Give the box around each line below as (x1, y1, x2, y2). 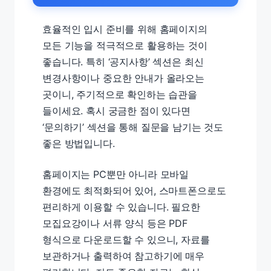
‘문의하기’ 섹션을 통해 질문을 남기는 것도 (42, 120, 224, 133)
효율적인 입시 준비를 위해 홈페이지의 (42, 22, 207, 35)
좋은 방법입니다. (42, 137, 115, 149)
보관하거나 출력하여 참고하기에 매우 (42, 249, 204, 262)
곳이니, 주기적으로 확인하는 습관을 (42, 88, 197, 100)
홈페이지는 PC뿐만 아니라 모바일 (42, 168, 189, 180)
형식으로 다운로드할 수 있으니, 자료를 (42, 233, 210, 246)
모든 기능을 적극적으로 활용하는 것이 (42, 39, 207, 51)
